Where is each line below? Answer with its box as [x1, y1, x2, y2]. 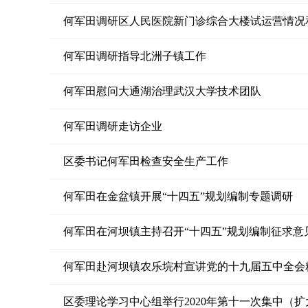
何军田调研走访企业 [63, 120, 162, 132]
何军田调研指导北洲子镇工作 [63, 50, 206, 62]
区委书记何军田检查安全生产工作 [63, 155, 228, 167]
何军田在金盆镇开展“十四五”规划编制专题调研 [63, 190, 293, 202]
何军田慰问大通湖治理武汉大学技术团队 [63, 85, 261, 97]
